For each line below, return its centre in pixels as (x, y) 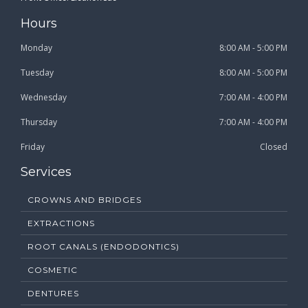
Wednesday (44, 98)
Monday (36, 48)
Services (46, 172)
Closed (274, 147)
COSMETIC (53, 270)
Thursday (39, 122)
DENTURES (53, 294)
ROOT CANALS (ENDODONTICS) (103, 247)
